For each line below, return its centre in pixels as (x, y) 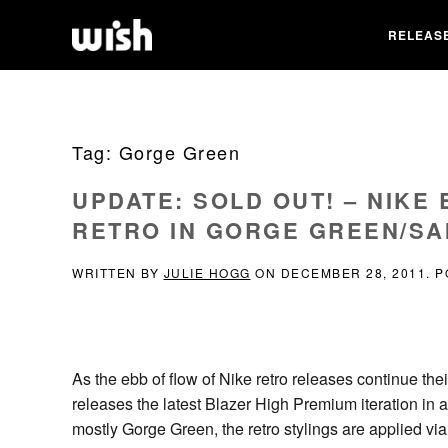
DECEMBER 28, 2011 (353, 272)
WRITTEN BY (118, 272)
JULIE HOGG (207, 272)
